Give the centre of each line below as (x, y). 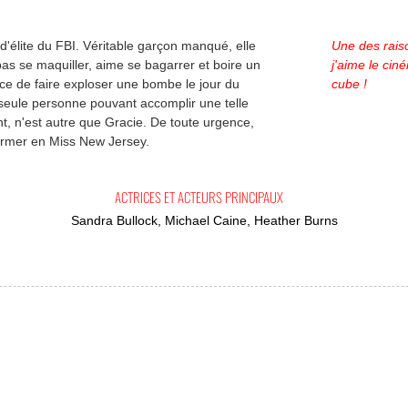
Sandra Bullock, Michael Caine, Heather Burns (204, 220)
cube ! (349, 84)
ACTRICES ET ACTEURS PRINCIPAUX (199, 197)
